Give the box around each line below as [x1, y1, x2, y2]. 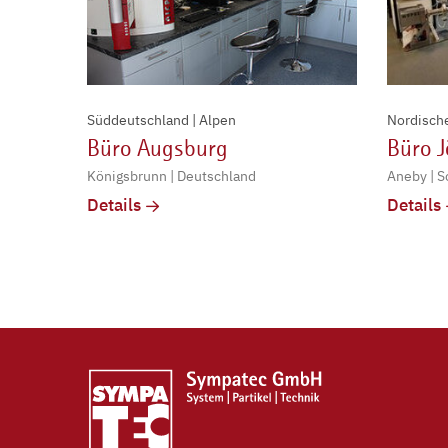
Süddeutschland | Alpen [87, 110, 236, 129]
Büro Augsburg [87, 133, 228, 162]
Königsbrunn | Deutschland [87, 166, 256, 185]
